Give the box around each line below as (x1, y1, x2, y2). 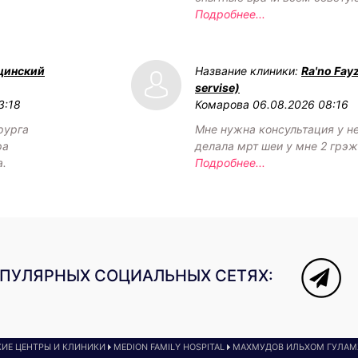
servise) (195, 80, 240, 94)
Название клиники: (195, 63, 301, 78)
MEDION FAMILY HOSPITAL (113, 341, 225, 352)
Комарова (195, 97, 249, 111)
